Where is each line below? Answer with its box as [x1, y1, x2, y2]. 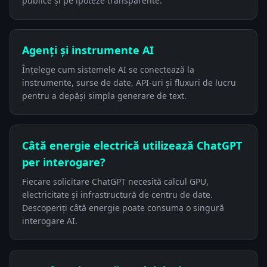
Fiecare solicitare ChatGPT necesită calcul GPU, [22, 175, 209, 187]
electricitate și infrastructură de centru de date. [22, 188, 213, 200]
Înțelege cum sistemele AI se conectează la [22, 63, 194, 75]
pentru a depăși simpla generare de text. [22, 89, 187, 101]
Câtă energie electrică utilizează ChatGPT [22, 138, 242, 153]
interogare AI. [22, 215, 77, 226]
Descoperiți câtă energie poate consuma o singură [22, 201, 224, 213]
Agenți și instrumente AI [22, 42, 154, 57]
